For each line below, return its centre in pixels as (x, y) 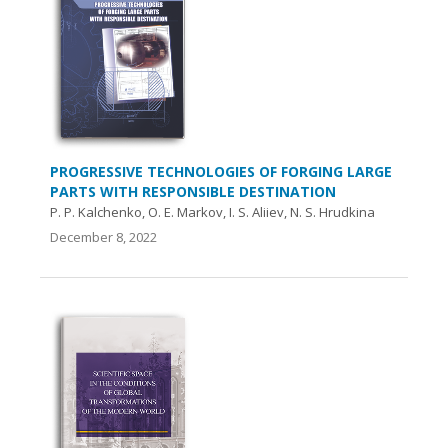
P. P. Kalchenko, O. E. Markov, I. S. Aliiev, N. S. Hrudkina (212, 211)
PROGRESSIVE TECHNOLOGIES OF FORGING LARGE (221, 171)
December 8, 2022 (103, 236)
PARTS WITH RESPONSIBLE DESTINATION (193, 191)
